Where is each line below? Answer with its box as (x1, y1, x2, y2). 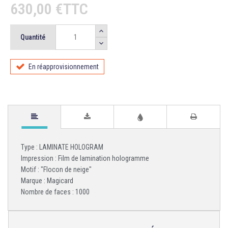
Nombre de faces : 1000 (21, 187, 90, 196)
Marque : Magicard (21, 176, 73, 185)
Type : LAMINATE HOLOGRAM (21, 142, 103, 151)
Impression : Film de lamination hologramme (21, 154, 149, 162)
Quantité (20, 33, 45, 41)
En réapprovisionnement (28, 63, 99, 71)
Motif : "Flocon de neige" (21, 165, 93, 174)
